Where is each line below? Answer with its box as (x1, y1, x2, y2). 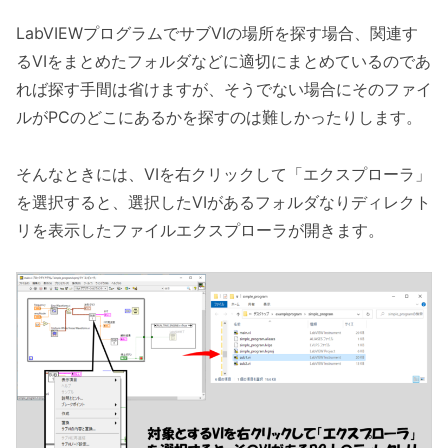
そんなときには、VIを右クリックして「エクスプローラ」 (16, 163, 431, 184)
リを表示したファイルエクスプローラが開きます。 (16, 219, 384, 240)
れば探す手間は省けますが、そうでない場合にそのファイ (16, 78, 432, 99)
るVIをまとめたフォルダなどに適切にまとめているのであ (16, 50, 431, 71)
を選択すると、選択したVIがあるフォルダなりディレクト (16, 191, 431, 212)
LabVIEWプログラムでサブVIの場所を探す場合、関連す (16, 22, 418, 43)
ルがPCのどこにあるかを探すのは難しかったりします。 (16, 106, 422, 127)
